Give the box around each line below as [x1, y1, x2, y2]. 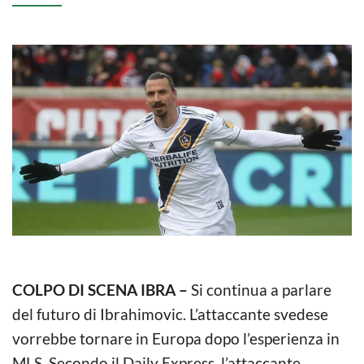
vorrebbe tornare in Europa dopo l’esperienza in [12, 328, 340, 348]
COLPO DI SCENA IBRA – [12, 279, 191, 299]
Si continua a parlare [191, 279, 331, 299]
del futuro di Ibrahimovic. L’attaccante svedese [12, 304, 328, 323]
